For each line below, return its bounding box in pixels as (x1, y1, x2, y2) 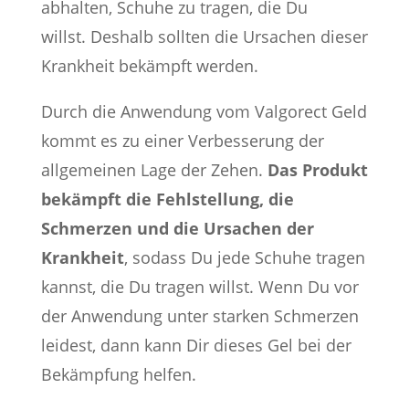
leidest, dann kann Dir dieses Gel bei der (40, 334, 351, 356)
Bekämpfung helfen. (40, 363, 196, 385)
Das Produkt (267, 159, 368, 181)
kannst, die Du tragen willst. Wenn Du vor (40, 276, 359, 298)
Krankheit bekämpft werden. (40, 55, 258, 77)
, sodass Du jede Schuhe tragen (123, 246, 365, 268)
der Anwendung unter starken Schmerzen (40, 305, 359, 327)
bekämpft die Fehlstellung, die (40, 188, 294, 210)
